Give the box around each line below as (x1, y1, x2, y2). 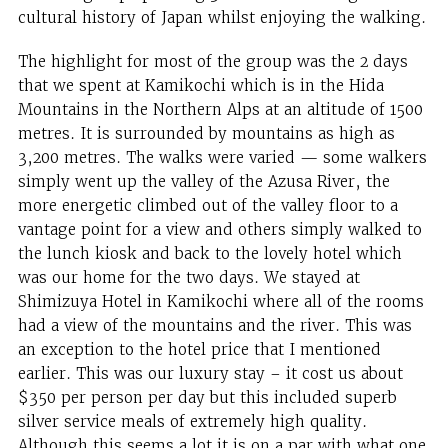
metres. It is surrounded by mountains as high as (17, 123, 395, 143)
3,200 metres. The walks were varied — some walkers (17, 147, 427, 167)
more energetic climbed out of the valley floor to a (17, 195, 398, 215)
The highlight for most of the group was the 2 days (17, 51, 408, 71)
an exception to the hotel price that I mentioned (17, 339, 381, 359)
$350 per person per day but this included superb (17, 387, 397, 407)
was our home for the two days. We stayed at (17, 267, 360, 287)
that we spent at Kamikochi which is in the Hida (17, 75, 384, 95)
